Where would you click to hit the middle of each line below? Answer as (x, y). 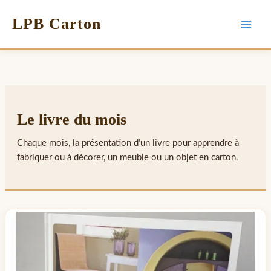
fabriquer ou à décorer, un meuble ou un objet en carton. (127, 158)
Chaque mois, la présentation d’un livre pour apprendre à (128, 143)
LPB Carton (57, 24)
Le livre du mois (71, 120)
